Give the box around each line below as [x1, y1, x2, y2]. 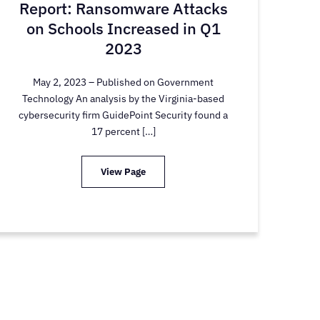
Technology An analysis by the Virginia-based [22, 92, 225, 106]
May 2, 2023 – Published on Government [33, 76, 214, 89]
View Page [101, 166, 146, 179]
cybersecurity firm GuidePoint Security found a [19, 109, 229, 122]
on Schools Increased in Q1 [26, 18, 221, 39]
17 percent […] [91, 125, 156, 139]
